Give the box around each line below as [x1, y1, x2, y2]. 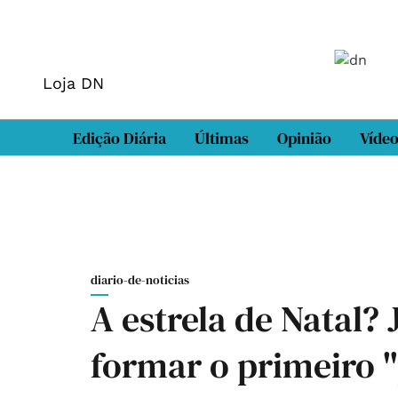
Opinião [277, 126, 331, 149]
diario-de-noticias [91, 271, 189, 289]
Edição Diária [73, 126, 166, 149]
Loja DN [43, 73, 104, 92]
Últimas [195, 126, 249, 149]
